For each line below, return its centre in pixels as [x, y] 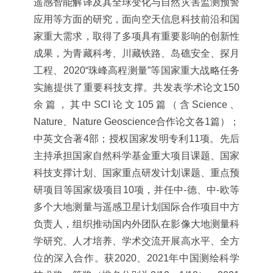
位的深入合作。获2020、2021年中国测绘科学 [136, 258]
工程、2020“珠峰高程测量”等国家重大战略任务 [136, 70]
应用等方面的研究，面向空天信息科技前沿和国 [136, 19]
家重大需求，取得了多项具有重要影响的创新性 [136, 36]
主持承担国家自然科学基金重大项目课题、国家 [136, 155]
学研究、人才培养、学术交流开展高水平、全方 [136, 241]
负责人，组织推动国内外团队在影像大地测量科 [136, 224]
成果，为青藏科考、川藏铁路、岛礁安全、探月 [136, 53]
